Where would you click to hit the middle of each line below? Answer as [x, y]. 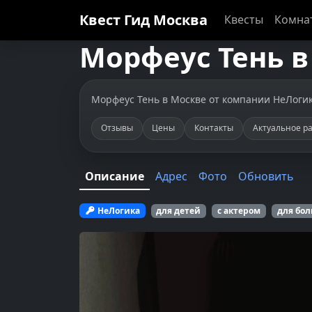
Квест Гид [116, 20]
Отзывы [117, 128]
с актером [239, 210]
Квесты [244, 19]
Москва [180, 20]
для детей [179, 210]
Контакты [213, 128]
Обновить [266, 176]
